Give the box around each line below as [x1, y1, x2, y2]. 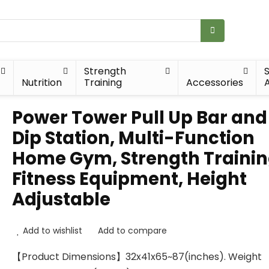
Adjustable [12, 187, 110, 211]
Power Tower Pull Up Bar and [12, 106, 267, 130]
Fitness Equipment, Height [12, 167, 247, 191]
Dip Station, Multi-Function [12, 126, 255, 150]
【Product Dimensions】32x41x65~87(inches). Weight [12, 250, 262, 264]
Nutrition [22, 76, 62, 89]
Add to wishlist [23, 225, 82, 237]
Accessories [186, 76, 243, 89]
